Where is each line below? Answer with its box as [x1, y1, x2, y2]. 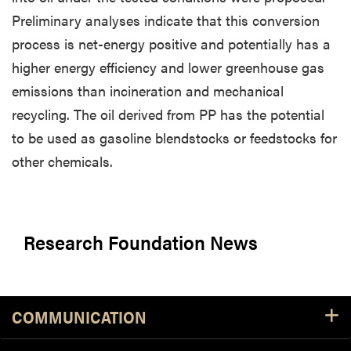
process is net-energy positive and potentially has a [12, 33, 331, 53]
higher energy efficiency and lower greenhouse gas [12, 56, 324, 77]
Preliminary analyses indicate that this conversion [12, 9, 320, 30]
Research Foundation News [24, 227, 258, 255]
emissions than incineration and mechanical [12, 80, 284, 100]
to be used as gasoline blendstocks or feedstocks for [12, 127, 337, 147]
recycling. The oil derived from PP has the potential [12, 103, 324, 124]
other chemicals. [12, 150, 113, 171]
